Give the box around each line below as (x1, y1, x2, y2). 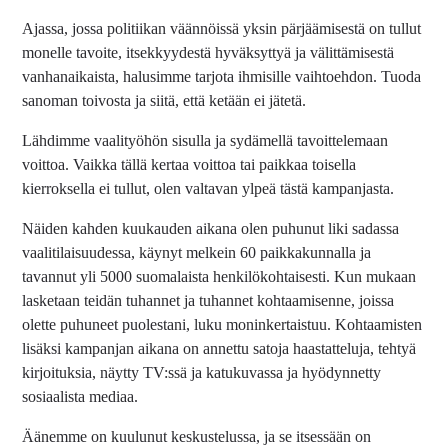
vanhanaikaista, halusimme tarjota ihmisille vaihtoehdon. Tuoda (22, 68, 422, 86)
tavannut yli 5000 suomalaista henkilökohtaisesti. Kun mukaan (22, 268, 417, 286)
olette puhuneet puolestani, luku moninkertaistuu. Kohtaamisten (22, 316, 423, 334)
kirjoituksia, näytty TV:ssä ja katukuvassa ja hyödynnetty (22, 364, 382, 382)
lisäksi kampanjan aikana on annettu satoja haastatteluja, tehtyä (22, 340, 417, 358)
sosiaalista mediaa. (22, 388, 139, 406)
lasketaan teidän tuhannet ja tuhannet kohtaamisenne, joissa (22, 292, 395, 310)
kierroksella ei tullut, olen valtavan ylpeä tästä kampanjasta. (22, 180, 395, 198)
